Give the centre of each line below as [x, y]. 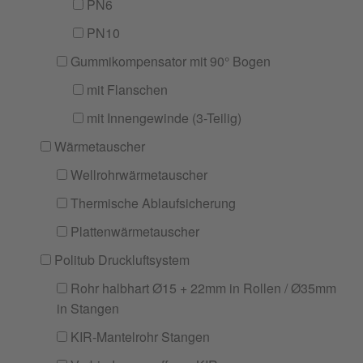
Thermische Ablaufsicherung [152, 203]
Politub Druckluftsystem [120, 260]
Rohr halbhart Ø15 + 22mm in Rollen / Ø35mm [202, 288]
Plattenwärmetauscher [133, 231]
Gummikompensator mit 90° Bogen [169, 61]
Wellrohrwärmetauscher [137, 175]
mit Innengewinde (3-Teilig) [162, 118]
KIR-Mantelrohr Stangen [139, 337]
